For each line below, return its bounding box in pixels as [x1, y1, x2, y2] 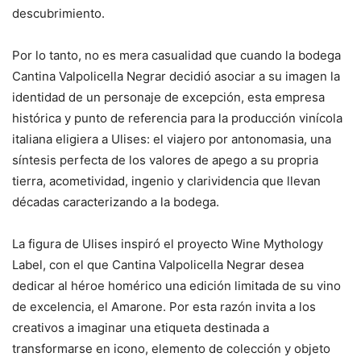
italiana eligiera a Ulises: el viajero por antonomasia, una [12, 131, 331, 147]
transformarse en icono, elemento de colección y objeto [12, 341, 330, 357]
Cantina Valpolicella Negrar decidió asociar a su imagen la [12, 68, 340, 85]
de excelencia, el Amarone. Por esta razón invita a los [12, 299, 316, 315]
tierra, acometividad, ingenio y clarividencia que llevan [12, 173, 321, 189]
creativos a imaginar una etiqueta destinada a [12, 320, 269, 336]
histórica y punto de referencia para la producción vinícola [12, 110, 342, 127]
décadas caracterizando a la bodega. [12, 194, 219, 210]
